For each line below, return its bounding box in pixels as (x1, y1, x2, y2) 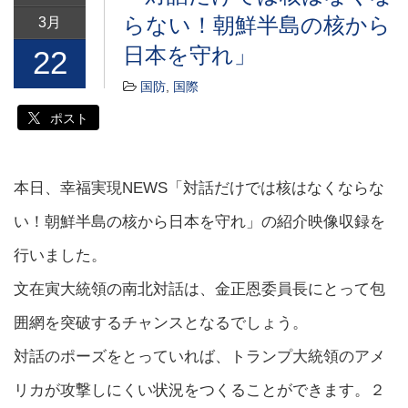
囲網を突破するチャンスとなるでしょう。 (14, 313, 308, 331)
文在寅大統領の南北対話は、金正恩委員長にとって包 (14, 280, 385, 298)
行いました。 (14, 246, 107, 264)
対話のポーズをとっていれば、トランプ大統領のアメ (14, 347, 385, 365)
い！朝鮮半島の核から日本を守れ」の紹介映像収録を (14, 212, 385, 230)
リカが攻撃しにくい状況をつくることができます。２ (14, 381, 385, 399)
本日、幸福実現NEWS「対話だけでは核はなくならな (14, 178, 384, 197)
